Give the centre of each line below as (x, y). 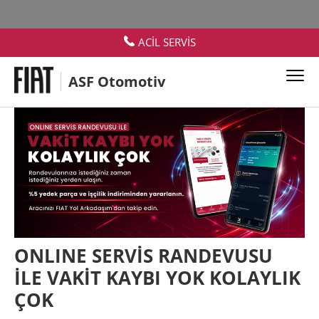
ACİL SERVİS (167, 42)
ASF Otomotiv (117, 82)
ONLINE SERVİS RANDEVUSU (143, 256)
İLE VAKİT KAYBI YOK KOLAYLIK (157, 278)
